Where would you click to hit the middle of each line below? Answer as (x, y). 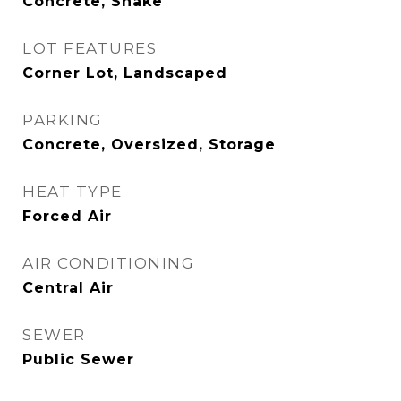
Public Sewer (78, 359)
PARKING (63, 120)
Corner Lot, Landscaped (125, 73)
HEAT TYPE (73, 192)
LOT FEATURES (90, 48)
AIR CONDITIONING (108, 263)
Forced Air (67, 216)
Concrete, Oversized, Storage (149, 145)
